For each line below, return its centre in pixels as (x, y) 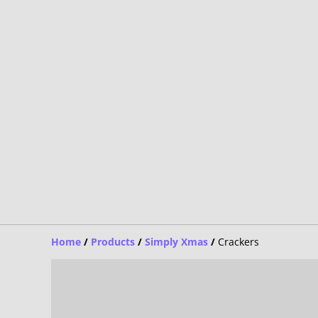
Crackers (238, 241)
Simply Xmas (176, 241)
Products (113, 241)
